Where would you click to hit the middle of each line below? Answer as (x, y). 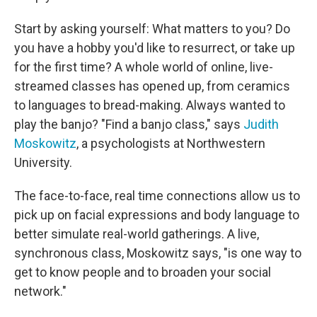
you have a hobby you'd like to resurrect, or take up (155, 48)
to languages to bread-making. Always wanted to (150, 105)
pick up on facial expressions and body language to (157, 215)
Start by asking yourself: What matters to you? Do (152, 29)
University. (43, 163)
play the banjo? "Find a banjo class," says (129, 125)
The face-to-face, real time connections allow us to (157, 196)
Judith (261, 125)
